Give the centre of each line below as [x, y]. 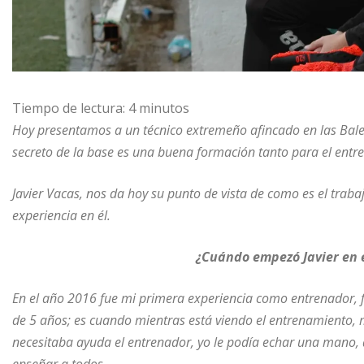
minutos [164, 108]
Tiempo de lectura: [69, 108]
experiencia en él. [61, 215]
